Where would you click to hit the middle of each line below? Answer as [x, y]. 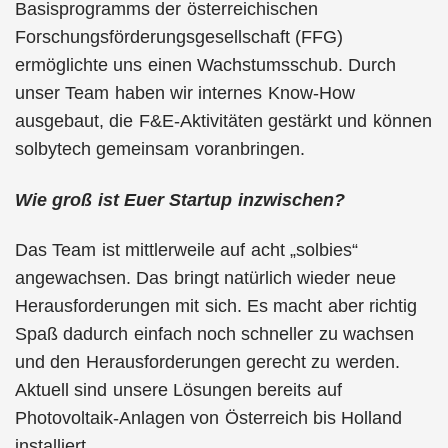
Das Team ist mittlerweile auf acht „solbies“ [186, 250]
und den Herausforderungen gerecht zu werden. [207, 362]
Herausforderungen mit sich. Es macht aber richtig [216, 306]
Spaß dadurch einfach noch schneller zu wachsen [214, 334]
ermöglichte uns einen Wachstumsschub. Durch [206, 65]
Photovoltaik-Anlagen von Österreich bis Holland [209, 418]
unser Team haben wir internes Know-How [185, 93]
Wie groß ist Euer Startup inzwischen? [180, 199]
